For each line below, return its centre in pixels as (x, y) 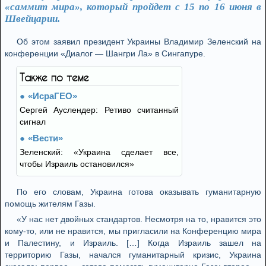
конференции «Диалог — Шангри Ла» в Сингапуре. (105, 53)
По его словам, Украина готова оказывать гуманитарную (139, 192)
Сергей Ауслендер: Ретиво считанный (99, 110)
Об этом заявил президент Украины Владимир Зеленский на (139, 42)
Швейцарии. (32, 19)
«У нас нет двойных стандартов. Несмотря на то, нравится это (139, 219)
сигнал (33, 122)
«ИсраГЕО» (53, 96)
